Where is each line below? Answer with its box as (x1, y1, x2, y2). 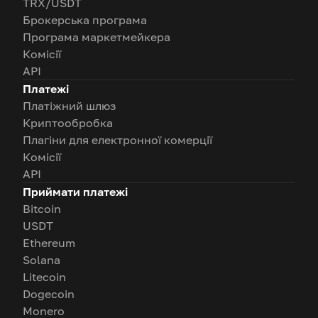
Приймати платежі (23, 185, 128, 199)
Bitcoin (23, 202, 61, 216)
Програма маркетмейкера (23, 30, 170, 45)
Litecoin (23, 270, 66, 285)
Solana (23, 253, 60, 268)
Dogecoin (23, 287, 75, 302)
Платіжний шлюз (23, 99, 116, 114)
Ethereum (23, 236, 75, 251)
